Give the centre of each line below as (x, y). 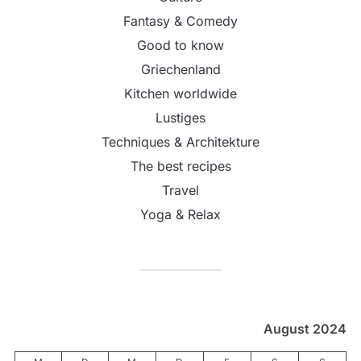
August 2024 (305, 329)
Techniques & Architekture (180, 142)
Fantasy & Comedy (180, 21)
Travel (180, 191)
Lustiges (180, 118)
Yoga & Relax (180, 215)
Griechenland (180, 70)
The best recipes (180, 166)
